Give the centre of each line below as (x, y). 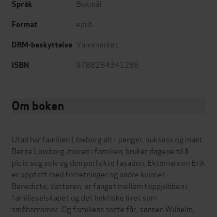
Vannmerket (97, 44)
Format (24, 24)
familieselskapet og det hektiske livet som (84, 197)
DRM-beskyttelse (42, 45)
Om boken (38, 106)
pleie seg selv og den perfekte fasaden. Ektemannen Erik (108, 162)
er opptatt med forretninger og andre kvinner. (89, 173)
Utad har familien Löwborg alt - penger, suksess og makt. (108, 139)
